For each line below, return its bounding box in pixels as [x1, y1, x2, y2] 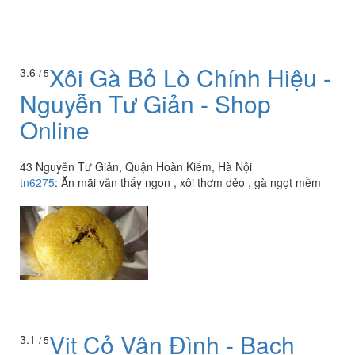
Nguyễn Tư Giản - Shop [20, 86, 271, 121]
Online [20, 113, 90, 147]
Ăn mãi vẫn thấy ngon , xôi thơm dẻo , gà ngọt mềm [61, 174, 321, 191]
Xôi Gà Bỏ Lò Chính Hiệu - [49, 60, 331, 95]
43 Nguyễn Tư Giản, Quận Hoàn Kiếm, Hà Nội [20, 158, 252, 175]
